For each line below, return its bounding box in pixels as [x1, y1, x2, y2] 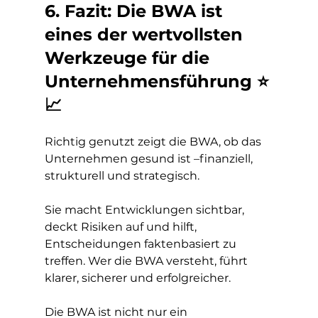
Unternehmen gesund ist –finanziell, [44, 152, 256, 165]
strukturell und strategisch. [44, 169, 199, 182]
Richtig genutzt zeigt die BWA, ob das [44, 135, 264, 148]
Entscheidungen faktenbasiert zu [44, 237, 239, 251]
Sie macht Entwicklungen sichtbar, [44, 203, 247, 216]
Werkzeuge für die [44, 48, 214, 68]
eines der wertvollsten [44, 24, 248, 45]
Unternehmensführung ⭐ [44, 71, 269, 92]
